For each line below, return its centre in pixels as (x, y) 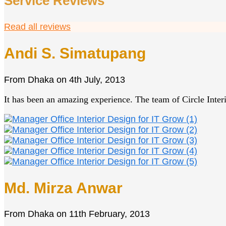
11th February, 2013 (109, 214)
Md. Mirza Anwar (63, 188)
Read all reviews (37, 26)
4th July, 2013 (97, 79)
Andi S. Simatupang (75, 53)
